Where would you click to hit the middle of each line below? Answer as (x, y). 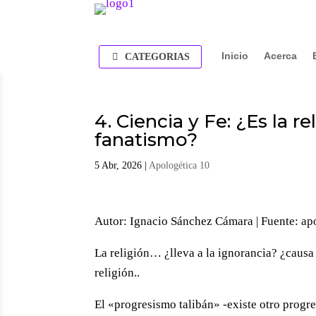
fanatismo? (146, 140)
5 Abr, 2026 (119, 166)
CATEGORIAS (158, 57)
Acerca (280, 56)
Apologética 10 (180, 166)
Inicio (235, 56)
